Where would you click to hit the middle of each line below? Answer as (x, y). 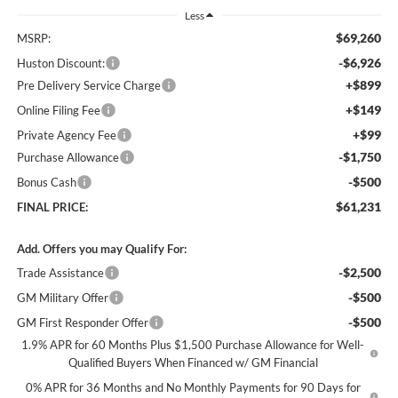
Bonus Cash (46, 183)
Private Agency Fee (66, 135)
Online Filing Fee (58, 111)
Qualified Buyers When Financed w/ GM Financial (193, 363)
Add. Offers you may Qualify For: (101, 249)
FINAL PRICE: (52, 207)
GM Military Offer (62, 298)
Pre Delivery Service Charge (88, 86)
